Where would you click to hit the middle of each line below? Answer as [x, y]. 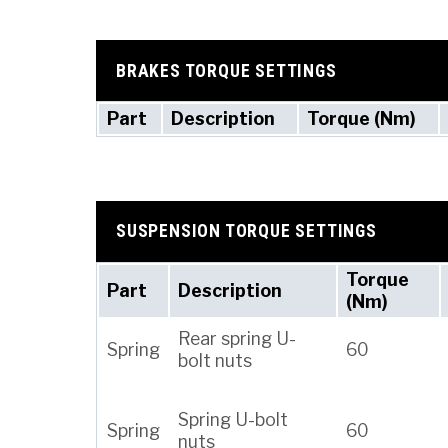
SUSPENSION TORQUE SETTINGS [246, 231]
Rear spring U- [237, 338]
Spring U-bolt [233, 419]
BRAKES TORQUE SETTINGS [226, 70]
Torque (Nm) [361, 119]
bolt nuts [215, 360]
